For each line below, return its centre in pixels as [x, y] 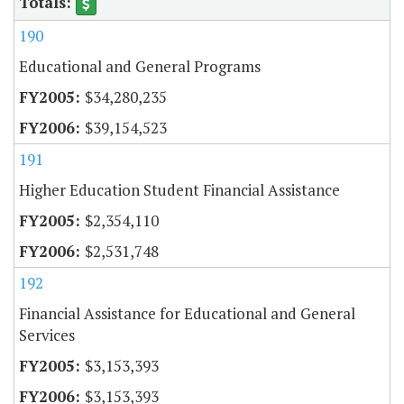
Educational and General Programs [140, 66]
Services [47, 335]
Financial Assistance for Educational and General [187, 313]
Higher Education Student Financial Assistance [179, 189]
